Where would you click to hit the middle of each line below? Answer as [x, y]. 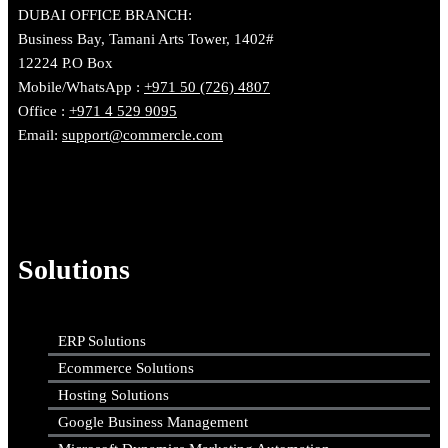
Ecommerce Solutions [126, 368]
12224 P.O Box [65, 62]
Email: [40, 134]
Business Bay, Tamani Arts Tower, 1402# [146, 38]
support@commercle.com [142, 134]
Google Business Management [153, 422]
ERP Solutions [102, 341]
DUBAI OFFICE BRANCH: [105, 14]
